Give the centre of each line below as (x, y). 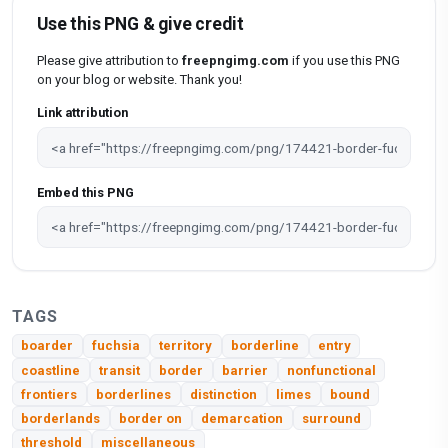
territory (186, 346)
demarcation (242, 418)
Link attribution (82, 113)
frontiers (49, 394)
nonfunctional (331, 370)
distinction (224, 394)
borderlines (134, 394)
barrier (245, 370)
